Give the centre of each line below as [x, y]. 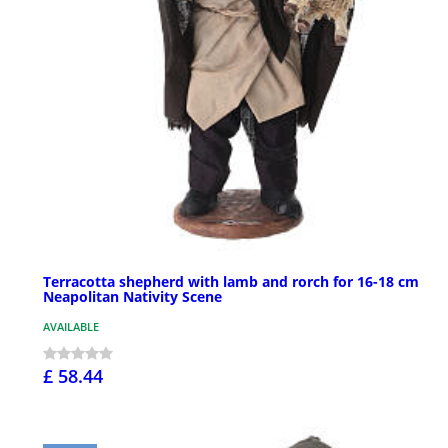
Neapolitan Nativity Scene [132, 297]
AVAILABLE [71, 327]
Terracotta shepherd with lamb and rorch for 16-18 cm [231, 282]
